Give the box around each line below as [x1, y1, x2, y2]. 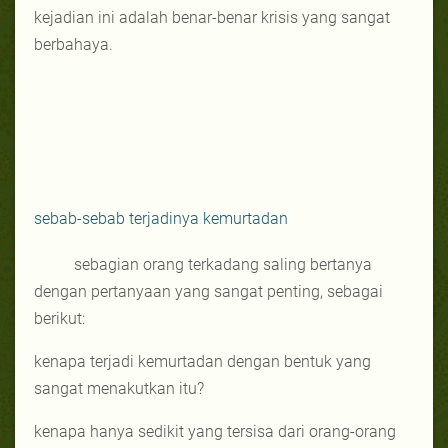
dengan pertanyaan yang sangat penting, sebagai [34, 281, 383, 301]
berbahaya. [34, 34, 113, 54]
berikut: [34, 308, 85, 328]
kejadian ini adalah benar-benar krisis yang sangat [34, 7, 390, 27]
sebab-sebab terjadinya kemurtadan [34, 208, 288, 228]
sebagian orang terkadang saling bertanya [74, 254, 372, 274]
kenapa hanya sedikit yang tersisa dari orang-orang [34, 421, 396, 441]
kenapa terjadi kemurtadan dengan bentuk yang [34, 351, 371, 371]
